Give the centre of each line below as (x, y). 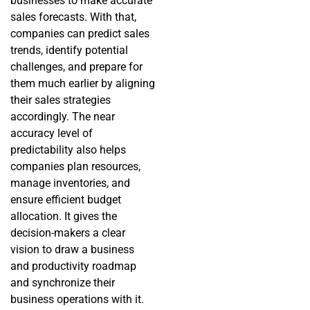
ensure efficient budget (66, 200)
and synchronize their (63, 283)
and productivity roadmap (73, 266)
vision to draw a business (72, 250)
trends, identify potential (69, 51)
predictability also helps (68, 150)
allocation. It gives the (64, 217)
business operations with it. (79, 300)
